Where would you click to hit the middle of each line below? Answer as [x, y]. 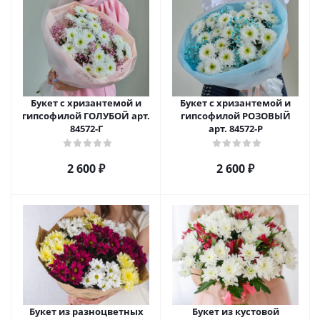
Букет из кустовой [235, 311]
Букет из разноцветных [86, 311]
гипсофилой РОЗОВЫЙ [235, 116]
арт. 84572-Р [235, 129]
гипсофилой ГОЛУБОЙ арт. [86, 116]
